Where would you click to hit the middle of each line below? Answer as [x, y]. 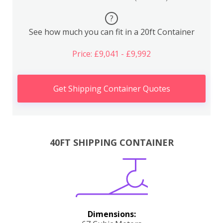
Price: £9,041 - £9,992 [111, 54]
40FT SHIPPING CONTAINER [111, 143]
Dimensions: [111, 214]
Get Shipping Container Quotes [111, 88]
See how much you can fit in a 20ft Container [111, 32]
